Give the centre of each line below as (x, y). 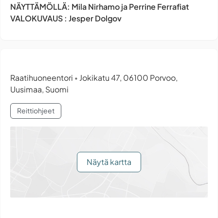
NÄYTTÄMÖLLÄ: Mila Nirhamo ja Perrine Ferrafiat (100, 6)
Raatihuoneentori (42, 77)
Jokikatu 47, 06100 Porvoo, (128, 77)
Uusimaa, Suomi (39, 89)
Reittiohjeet (36, 111)
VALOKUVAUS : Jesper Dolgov (66, 18)
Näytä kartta (109, 162)
